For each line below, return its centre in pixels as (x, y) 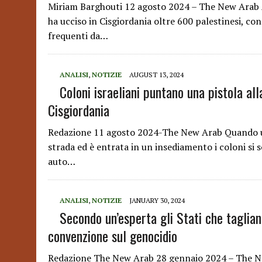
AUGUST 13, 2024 (156, 75)
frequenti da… (78, 36)
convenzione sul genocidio (113, 236)
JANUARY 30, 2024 (157, 200)
